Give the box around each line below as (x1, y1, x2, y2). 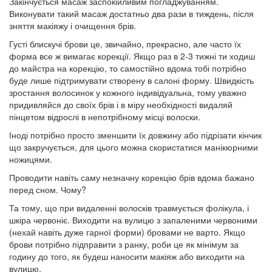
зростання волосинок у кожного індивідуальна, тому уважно (9, 86, 246, 99)
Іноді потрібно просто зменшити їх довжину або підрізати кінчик (9, 129, 262, 141)
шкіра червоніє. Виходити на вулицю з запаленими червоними (9, 214, 257, 226)
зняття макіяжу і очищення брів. (9, 19, 136, 32)
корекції (98, 50, 129, 63)
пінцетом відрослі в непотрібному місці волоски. (9, 110, 200, 123)
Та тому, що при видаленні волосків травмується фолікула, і (9, 202, 249, 214)
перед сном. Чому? (9, 183, 86, 196)
